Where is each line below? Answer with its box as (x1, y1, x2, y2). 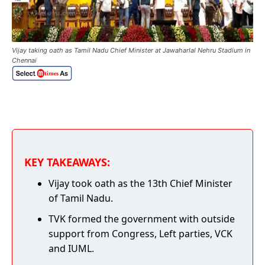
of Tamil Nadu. (49, 191, 113, 205)
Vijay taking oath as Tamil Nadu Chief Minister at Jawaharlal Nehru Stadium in (12, 46, 250, 54)
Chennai (12, 56, 37, 64)
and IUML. (49, 241, 94, 255)
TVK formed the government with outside (49, 212, 235, 225)
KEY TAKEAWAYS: (24, 154, 110, 169)
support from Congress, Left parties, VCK (49, 227, 232, 240)
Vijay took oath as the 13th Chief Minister (49, 176, 232, 190)
